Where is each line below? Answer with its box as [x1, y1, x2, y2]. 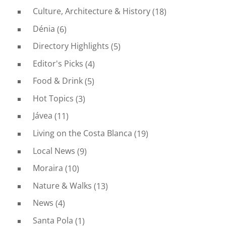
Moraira [32, 162, 63, 174]
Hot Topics [32, 92, 74, 104]
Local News [32, 145, 75, 156]
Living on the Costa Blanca [32, 128, 132, 139]
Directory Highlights [32, 40, 109, 52]
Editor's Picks [32, 58, 83, 69]
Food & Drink [32, 75, 83, 87]
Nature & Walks [32, 180, 92, 191]
